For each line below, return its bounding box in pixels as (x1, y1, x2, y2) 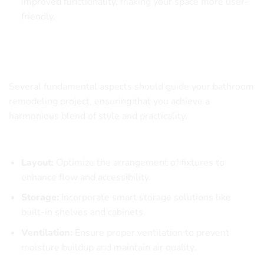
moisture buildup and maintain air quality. (21, 241, 196, 255)
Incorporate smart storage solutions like (58, 191, 231, 204)
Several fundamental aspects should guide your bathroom (9, 80, 254, 94)
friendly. (21, 9, 55, 23)
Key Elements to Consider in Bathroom (9, 45, 204, 61)
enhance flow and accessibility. (21, 170, 151, 184)
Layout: (21, 156, 54, 169)
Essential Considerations (9, 136, 114, 150)
